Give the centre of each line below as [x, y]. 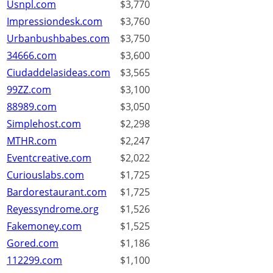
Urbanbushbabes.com [58, 39]
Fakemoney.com [44, 226]
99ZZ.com [29, 90]
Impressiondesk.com [55, 22]
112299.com [34, 261]
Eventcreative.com [49, 158]
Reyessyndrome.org [53, 209]
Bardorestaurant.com [57, 192]
